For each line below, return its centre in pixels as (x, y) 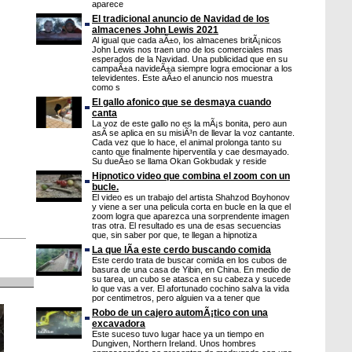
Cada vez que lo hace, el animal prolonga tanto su (187, 142)
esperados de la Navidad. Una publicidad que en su (190, 59)
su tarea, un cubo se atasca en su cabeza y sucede (191, 279)
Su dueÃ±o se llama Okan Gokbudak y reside (179, 161)
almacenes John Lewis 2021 (155, 30)
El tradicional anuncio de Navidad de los (181, 19)
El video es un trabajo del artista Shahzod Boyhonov (191, 197)
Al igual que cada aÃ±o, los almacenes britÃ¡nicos (187, 40)
